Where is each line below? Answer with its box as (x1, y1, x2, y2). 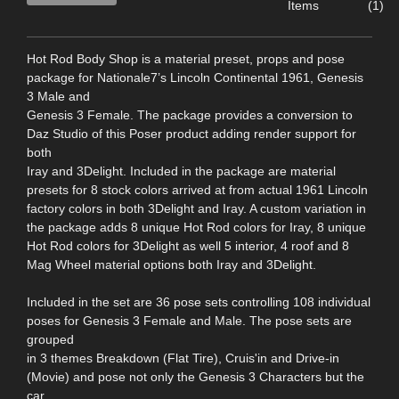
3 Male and (27, 89, 90, 104)
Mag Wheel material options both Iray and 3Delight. (27, 257, 316, 273)
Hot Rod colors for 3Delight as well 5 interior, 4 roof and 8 (27, 239, 349, 254)
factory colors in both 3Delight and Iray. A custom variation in (27, 201, 366, 216)
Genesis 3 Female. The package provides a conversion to (27, 108, 353, 123)
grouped (27, 332, 74, 347)
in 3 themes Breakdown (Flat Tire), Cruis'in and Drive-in (27, 351, 339, 366)
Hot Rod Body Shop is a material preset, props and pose (27, 52, 345, 67)
